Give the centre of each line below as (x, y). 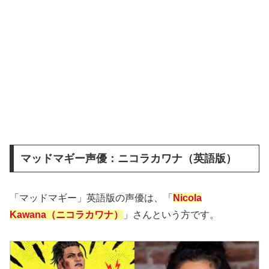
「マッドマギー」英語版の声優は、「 (91, 198)
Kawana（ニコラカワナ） (66, 215)
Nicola (187, 198)
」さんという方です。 (171, 215)
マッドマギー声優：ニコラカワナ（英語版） (128, 159)
